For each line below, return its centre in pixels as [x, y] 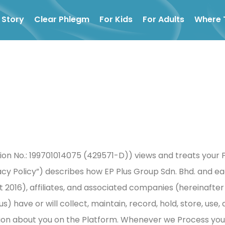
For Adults [163, 20]
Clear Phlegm [62, 20]
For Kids [116, 20]
